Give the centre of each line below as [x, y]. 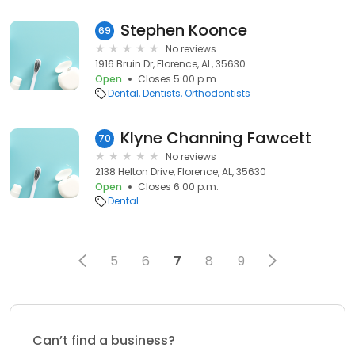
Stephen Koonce [184, 30]
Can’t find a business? [104, 340]
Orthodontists [218, 93]
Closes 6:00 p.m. [178, 187]
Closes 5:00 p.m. [178, 79]
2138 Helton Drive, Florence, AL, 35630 [181, 172]
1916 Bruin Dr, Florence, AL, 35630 [170, 64]
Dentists [162, 93]
